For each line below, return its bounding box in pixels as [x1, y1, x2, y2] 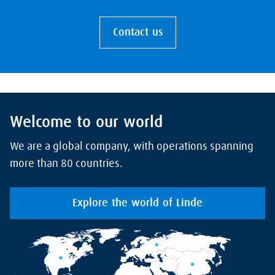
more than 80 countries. [10, 158, 123, 169]
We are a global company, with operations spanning [10, 141, 254, 152]
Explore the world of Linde [72, 197, 203, 209]
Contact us [112, 26, 163, 38]
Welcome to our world [10, 114, 163, 131]
